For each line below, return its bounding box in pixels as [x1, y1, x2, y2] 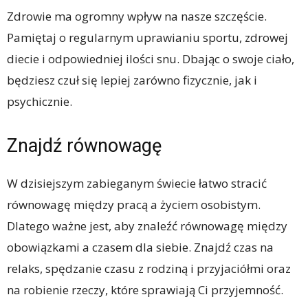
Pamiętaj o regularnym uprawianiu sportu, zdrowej [7, 30, 288, 46]
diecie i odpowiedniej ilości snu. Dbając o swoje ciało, [7, 51, 294, 67]
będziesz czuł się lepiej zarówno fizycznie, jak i [7, 72, 257, 89]
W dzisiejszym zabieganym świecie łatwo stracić [7, 175, 267, 192]
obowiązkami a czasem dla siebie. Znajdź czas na [7, 239, 274, 256]
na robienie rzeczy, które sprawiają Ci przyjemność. [7, 282, 283, 298]
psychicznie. [7, 93, 72, 110]
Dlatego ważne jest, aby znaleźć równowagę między [7, 218, 287, 234]
